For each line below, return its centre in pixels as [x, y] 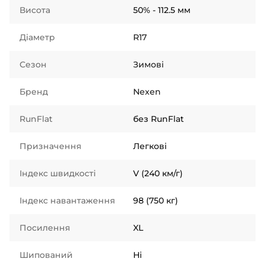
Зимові [148, 64]
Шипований [46, 255]
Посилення [45, 228]
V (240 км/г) [158, 173]
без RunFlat [159, 119]
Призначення [51, 146]
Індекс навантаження [67, 201]
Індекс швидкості [58, 173]
